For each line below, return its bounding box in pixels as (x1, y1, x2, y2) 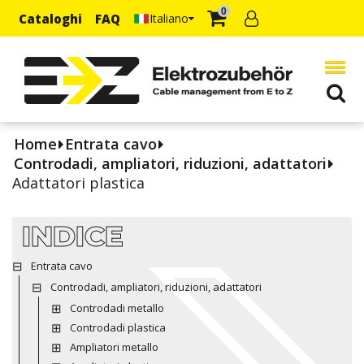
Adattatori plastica (12, 172, 145, 193)
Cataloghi (19, 10, 82, 27)
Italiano (149, 10, 188, 26)
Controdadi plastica (69, 319, 166, 335)
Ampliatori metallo (69, 339, 158, 354)
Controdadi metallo (69, 300, 164, 315)
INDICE (22, 218, 123, 253)
